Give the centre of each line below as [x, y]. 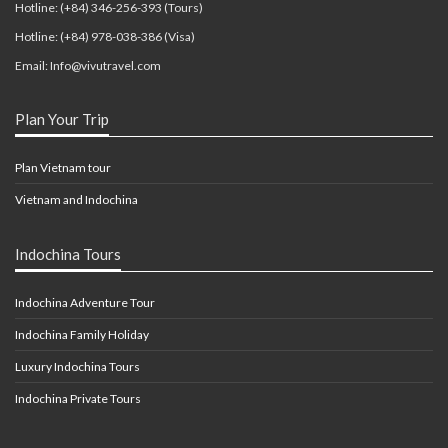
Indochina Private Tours [78, 399]
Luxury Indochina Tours [77, 367]
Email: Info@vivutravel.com [88, 66]
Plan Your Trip [62, 119]
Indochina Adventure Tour [85, 303]
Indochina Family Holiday [82, 335]
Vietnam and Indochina [76, 200]
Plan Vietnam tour [63, 168]
